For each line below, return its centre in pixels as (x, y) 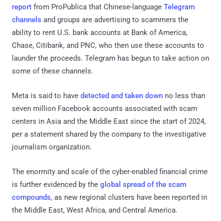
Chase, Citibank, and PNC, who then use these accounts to (108, 46)
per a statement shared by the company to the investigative (109, 134)
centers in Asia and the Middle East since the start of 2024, (109, 122)
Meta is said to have (46, 96)
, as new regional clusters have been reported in (129, 198)
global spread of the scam (143, 185)
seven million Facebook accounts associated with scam (105, 109)
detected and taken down (122, 96)
